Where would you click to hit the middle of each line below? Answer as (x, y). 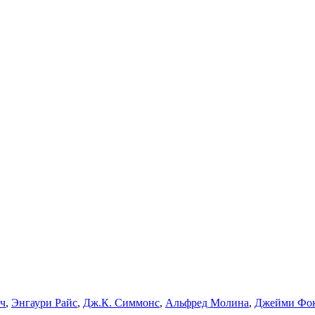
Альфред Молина (207, 302)
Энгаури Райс (44, 302)
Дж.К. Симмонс (121, 302)
